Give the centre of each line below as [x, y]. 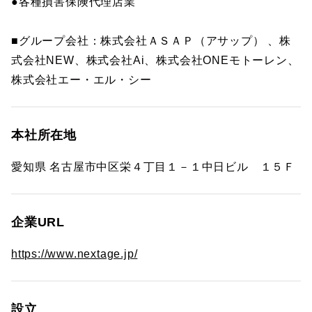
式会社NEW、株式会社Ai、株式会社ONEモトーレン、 [155, 60]
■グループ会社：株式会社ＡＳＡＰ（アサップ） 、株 [151, 41]
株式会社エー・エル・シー [81, 80]
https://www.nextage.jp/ [75, 254]
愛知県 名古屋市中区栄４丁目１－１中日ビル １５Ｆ [153, 167]
